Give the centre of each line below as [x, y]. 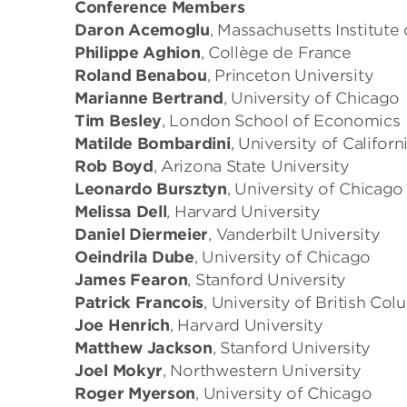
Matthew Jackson [144, 348]
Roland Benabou [141, 75]
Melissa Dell [121, 212]
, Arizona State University [251, 166]
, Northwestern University [262, 371]
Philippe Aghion [138, 53]
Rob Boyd [114, 166]
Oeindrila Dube [134, 257]
